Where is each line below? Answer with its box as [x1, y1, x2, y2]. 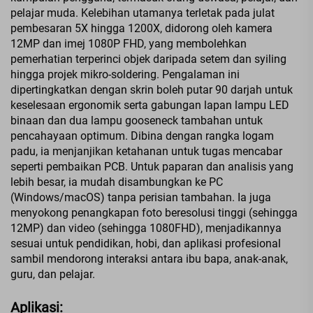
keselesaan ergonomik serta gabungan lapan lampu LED [10, 98, 289, 112]
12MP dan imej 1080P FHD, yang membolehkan [10, 36, 247, 50]
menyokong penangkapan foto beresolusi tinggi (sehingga [10, 205, 298, 219]
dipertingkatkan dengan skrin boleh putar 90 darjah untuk [10, 82, 293, 96]
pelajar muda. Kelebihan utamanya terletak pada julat [10, 6, 275, 20]
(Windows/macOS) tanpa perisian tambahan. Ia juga [10, 190, 271, 204]
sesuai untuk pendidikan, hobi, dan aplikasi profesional [10, 236, 281, 250]
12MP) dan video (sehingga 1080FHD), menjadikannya [10, 221, 282, 235]
